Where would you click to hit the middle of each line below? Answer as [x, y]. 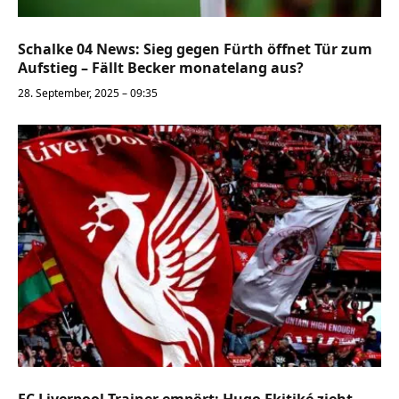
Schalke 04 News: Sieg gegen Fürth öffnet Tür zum [195, 49]
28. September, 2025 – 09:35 [88, 93]
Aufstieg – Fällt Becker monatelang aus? [161, 67]
